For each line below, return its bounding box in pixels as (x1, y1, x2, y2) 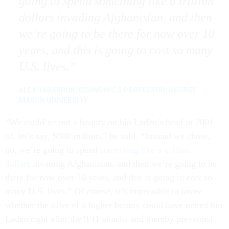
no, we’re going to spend (5, 145, 100, 155)
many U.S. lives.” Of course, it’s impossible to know (5, 186, 202, 196)
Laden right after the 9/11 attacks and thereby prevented (5, 214, 213, 224)
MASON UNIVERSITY (18, 96, 88, 104)
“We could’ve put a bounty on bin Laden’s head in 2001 (5, 117, 214, 127)
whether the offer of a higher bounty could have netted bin (5, 200, 222, 210)
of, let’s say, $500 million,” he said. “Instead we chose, (5, 131, 211, 141)
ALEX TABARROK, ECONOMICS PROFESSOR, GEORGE (18, 86, 197, 94)
